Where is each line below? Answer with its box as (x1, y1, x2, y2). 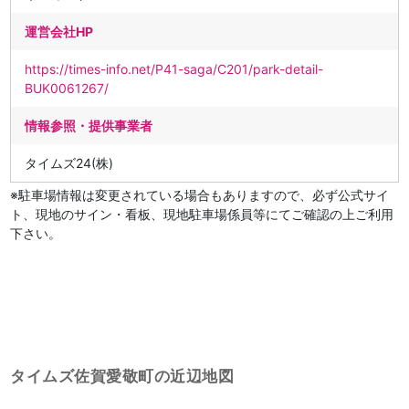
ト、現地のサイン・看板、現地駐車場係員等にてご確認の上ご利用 (10, 206, 394, 222)
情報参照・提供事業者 (25, 118, 153, 133)
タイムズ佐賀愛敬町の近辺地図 (10, 367, 235, 385)
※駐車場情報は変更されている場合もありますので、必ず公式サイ (10, 187, 390, 203)
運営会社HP (25, 24, 94, 39)
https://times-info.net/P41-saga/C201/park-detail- (25, 61, 324, 77)
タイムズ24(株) (25, 155, 114, 171)
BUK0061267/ (25, 80, 110, 96)
